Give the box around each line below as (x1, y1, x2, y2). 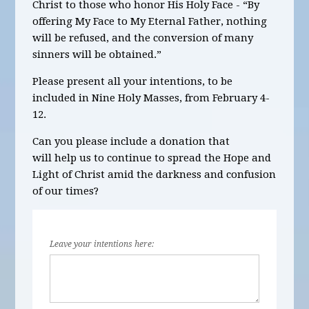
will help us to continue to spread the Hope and (32, 152, 272, 164)
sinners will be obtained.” (32, 48, 165, 61)
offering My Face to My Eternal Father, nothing (32, 15, 268, 28)
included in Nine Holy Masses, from (32, 92, 213, 104)
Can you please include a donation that (32, 135, 230, 148)
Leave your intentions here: (50, 239, 154, 249)
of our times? (32, 185, 99, 197)
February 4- (212, 92, 270, 104)
